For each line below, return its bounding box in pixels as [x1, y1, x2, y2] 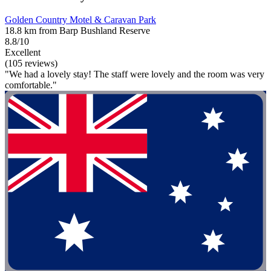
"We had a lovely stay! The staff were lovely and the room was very [5, 68, 264, 79]
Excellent [5, 47, 41, 57]
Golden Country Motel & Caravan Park [5, 14, 156, 25]
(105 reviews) [5, 57, 57, 68]
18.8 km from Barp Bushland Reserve [5, 25, 150, 36]
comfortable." [5, 79, 57, 90]
